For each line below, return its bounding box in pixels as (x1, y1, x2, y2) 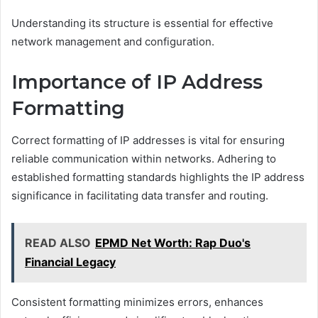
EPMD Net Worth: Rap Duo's (95, 235, 251, 250)
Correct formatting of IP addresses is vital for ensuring (11, 133, 285, 147)
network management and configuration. (11, 35, 214, 49)
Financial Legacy (25, 254, 116, 269)
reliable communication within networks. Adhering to (11, 151, 276, 165)
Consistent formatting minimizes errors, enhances (11, 295, 263, 309)
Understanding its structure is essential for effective (11, 16, 273, 31)
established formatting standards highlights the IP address (11, 170, 305, 184)
